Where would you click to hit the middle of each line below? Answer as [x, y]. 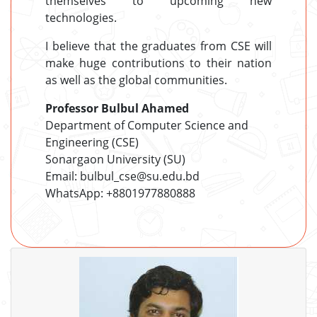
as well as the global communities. [136, 80]
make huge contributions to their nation [158, 63]
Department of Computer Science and [147, 126]
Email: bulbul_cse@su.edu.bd [122, 177]
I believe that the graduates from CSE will [158, 46]
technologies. [81, 18]
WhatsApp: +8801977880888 [120, 194]
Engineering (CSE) [92, 143]
